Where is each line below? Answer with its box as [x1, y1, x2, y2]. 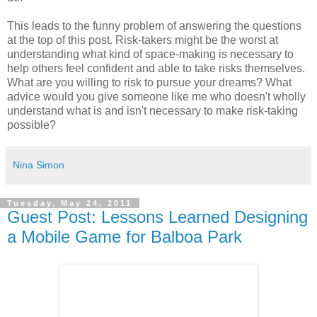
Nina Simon [13, 158, 64, 171]
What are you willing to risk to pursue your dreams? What [7, 76, 292, 88]
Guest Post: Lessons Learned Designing [7, 207, 308, 226]
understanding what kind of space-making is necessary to [7, 47, 294, 60]
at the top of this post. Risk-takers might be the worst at [7, 33, 278, 46]
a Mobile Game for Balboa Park [7, 226, 242, 246]
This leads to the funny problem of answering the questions [7, 19, 301, 32]
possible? [7, 118, 56, 131]
